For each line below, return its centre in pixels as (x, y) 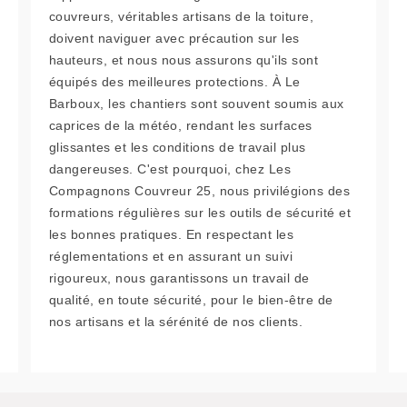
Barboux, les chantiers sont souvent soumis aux (196, 103)
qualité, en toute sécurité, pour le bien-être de (191, 299)
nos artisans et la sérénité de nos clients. (176, 321)
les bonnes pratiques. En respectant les (171, 234)
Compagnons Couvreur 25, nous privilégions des (199, 190)
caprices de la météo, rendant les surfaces (180, 125)
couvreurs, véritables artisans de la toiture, (181, 16)
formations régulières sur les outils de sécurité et (200, 212)
